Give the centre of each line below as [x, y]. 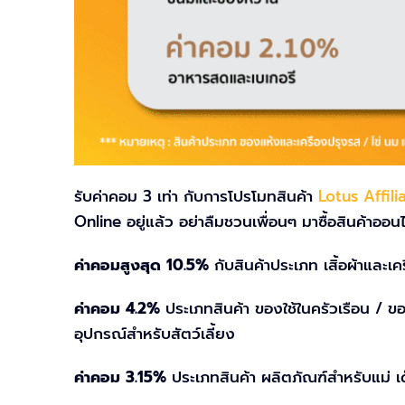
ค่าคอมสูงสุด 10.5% [141, 265]
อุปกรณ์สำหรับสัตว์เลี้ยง [155, 334]
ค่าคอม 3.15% [120, 377]
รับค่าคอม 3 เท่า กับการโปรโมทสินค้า [196, 197]
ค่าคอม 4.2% [117, 309]
